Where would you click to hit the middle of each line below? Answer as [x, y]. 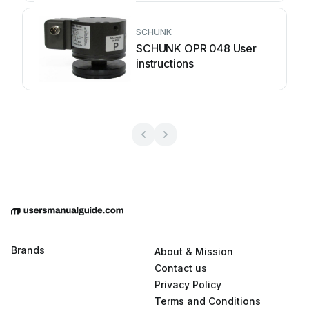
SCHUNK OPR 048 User [196, 48]
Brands [28, 250]
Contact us [181, 268]
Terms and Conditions [208, 301]
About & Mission [194, 252]
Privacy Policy [188, 285]
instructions [165, 63]
